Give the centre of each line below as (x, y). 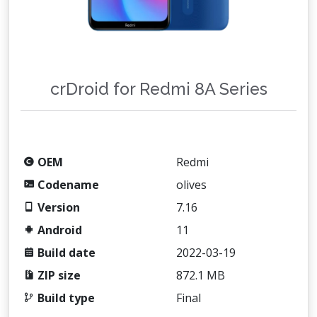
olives (191, 185)
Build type (65, 298)
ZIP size (58, 275)
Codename (67, 185)
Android (58, 230)
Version (57, 207)
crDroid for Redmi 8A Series (158, 89)
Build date (65, 253)
